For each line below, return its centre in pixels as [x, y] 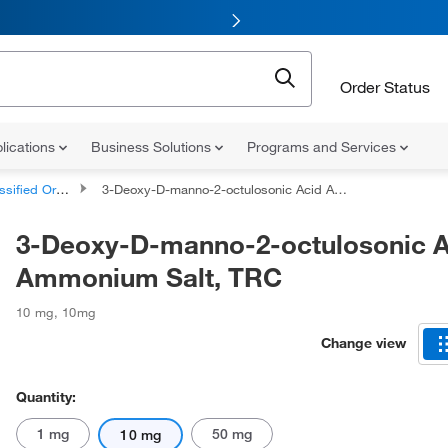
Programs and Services [323, 147]
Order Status [385, 86]
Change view [363, 342]
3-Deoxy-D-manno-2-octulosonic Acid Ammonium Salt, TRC [218, 189]
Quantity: [46, 397]
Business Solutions [153, 147]
